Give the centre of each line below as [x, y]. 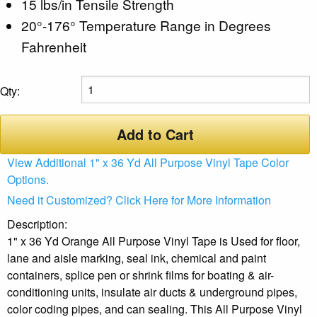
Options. [28, 179]
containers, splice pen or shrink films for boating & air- [140, 275]
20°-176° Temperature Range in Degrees [146, 25]
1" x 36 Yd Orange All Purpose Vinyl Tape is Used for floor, [154, 241]
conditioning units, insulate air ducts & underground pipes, [152, 292]
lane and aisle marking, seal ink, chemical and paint [137, 258]
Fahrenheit [54, 46]
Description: [37, 224]
